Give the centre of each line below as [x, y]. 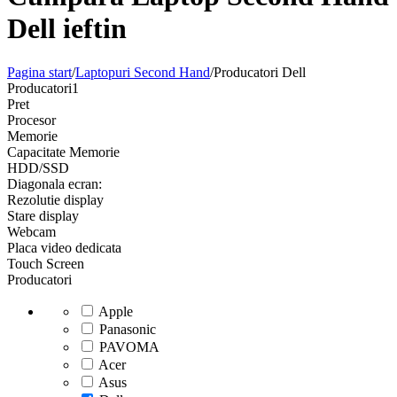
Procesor [31, 120]
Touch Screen [46, 263]
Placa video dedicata [64, 247]
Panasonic [128, 329]
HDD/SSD [38, 167]
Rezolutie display [55, 199]
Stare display [43, 215]
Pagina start [39, 72]
